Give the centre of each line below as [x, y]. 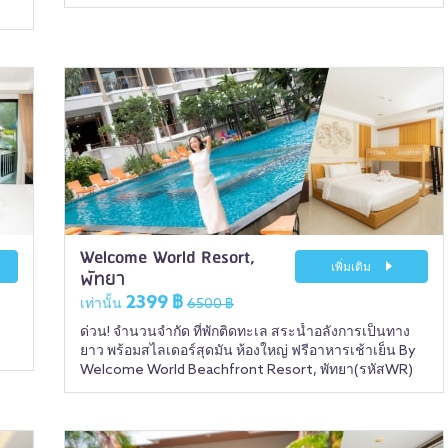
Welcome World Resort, [167, 258]
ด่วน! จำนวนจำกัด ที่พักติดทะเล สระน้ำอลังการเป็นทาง [245, 332]
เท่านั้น [101, 304]
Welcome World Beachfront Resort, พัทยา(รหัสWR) [246, 370]
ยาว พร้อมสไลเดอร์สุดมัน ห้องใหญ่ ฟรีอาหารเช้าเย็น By [248, 351]
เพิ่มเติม [352, 268]
